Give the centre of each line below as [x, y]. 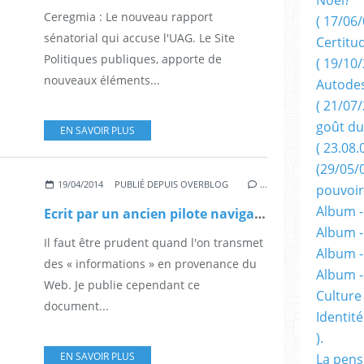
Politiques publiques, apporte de [133, 59]
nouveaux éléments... [102, 80]
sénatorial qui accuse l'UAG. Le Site [139, 38]
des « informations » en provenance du [150, 264]
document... [76, 306]
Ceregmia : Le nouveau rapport [128, 17]
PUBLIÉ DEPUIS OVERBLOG [172, 184]
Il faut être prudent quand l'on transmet [154, 243]
